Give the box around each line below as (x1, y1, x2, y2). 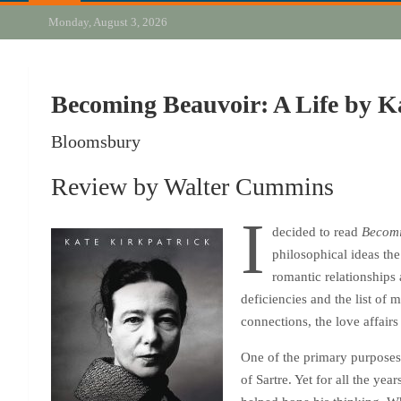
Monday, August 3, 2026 (43, 15, 168, 29)
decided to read (271, 225, 362, 239)
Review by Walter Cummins (51, 173, 334, 200)
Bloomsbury (51, 132, 141, 151)
